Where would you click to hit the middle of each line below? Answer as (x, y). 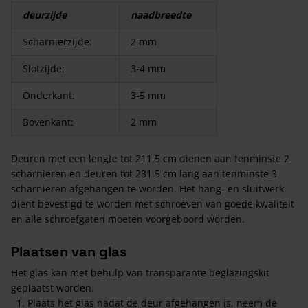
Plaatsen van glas (69, 252)
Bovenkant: (48, 122)
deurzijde (45, 15)
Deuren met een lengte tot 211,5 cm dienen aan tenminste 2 (150, 158)
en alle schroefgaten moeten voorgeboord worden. (128, 219)
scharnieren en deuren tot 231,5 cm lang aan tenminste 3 (144, 174)
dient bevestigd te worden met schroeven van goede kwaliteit (153, 204)
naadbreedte (161, 15)
